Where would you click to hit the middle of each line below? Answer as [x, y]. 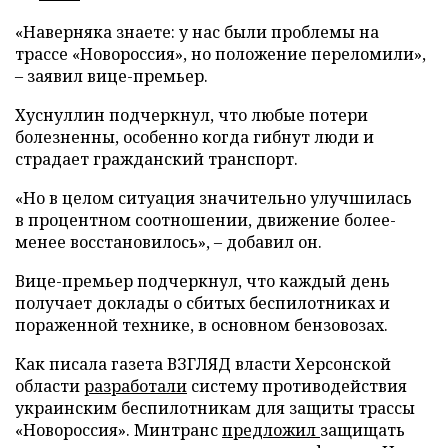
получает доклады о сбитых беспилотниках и [202, 303]
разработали [135, 386]
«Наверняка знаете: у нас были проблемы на [197, 32]
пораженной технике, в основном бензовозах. [201, 325]
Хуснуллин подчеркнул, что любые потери [191, 115]
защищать [362, 430]
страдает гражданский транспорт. [156, 159]
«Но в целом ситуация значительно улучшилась [213, 198]
